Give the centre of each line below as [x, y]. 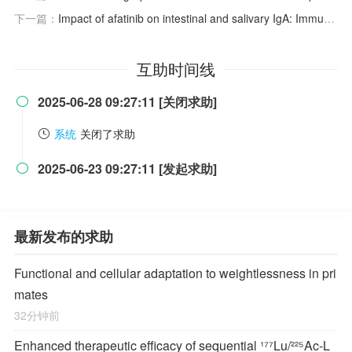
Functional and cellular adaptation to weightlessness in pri [175, 273]
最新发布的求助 [64, 236]
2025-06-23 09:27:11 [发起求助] [127, 169]
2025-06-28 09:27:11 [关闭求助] [127, 102]
